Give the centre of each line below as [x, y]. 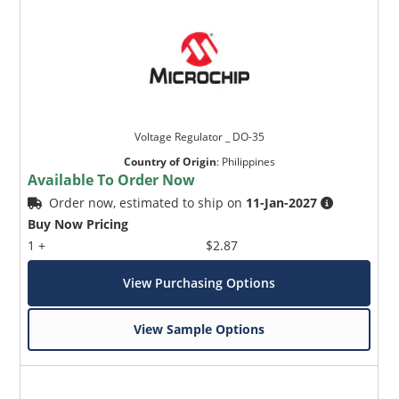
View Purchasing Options [199, 283]
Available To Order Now [112, 180]
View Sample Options [199, 330]
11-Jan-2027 [282, 203]
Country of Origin [170, 162]
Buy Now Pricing [78, 224]
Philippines [248, 162]
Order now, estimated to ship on [148, 203]
